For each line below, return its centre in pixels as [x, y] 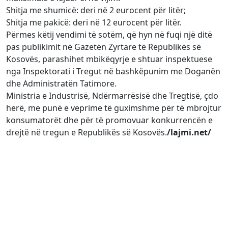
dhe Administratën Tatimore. [61, 83]
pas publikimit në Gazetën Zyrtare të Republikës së [104, 47]
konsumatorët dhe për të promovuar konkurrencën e [109, 120]
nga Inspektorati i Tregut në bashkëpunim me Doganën [113, 71]
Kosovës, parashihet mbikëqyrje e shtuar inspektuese [109, 59]
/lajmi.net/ [189, 132]
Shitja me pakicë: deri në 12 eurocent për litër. [94, 22]
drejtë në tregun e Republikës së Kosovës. [87, 132]
